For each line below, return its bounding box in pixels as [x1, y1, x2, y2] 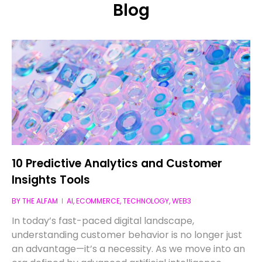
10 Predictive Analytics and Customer [12, 155, 223, 171]
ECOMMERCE [76, 195, 120, 206]
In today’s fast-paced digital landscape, [12, 213, 195, 227]
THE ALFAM [22, 195, 58, 206]
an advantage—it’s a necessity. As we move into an [12, 242, 246, 256]
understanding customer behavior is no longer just [12, 227, 243, 242]
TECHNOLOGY [123, 195, 170, 206]
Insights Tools [12, 171, 91, 188]
